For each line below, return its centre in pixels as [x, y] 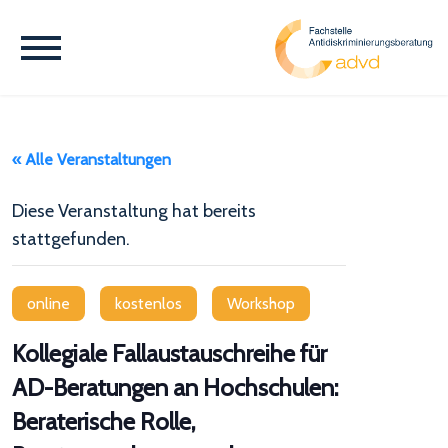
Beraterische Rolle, [103, 421]
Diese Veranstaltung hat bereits [134, 211]
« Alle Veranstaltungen [91, 159]
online [48, 303]
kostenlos [148, 303]
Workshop [261, 303]
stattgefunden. [71, 239]
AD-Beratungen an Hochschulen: [175, 387]
